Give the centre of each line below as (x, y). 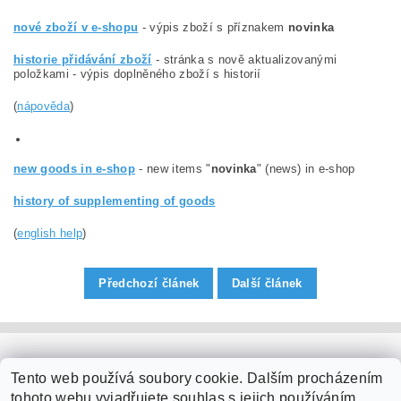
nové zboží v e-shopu (76, 27)
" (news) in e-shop (307, 169)
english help (50, 233)
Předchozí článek (149, 283)
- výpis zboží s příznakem (211, 27)
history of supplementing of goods (115, 201)
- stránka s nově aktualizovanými (247, 60)
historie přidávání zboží (83, 60)
